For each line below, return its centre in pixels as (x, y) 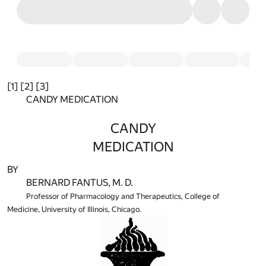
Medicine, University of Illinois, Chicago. (74, 209)
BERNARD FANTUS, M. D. (80, 182)
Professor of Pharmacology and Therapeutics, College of (123, 196)
